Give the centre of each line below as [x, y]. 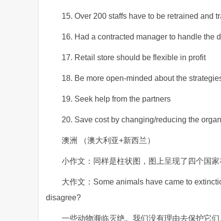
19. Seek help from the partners [116, 99]
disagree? [63, 198]
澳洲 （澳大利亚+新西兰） [108, 140]
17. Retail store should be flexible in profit [134, 57]
